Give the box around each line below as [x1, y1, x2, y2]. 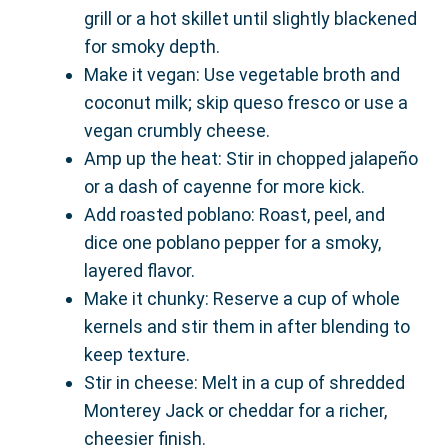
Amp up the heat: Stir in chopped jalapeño [84, 148, 418, 170]
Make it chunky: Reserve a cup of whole [84, 288, 400, 310]
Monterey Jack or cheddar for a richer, [84, 400, 387, 422]
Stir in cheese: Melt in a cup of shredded [84, 372, 405, 394]
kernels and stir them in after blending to [84, 316, 410, 338]
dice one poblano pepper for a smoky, [84, 232, 381, 254]
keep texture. [84, 344, 190, 366]
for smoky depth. [84, 36, 220, 58]
